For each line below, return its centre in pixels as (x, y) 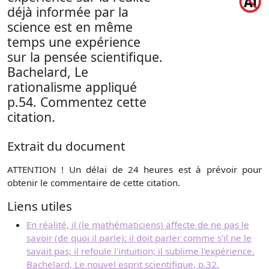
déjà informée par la (68, 11)
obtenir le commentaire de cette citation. (94, 182)
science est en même (70, 26)
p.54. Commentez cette (77, 101)
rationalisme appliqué (72, 86)
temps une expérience (74, 41)
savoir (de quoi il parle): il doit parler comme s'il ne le (139, 237)
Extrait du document (66, 146)
